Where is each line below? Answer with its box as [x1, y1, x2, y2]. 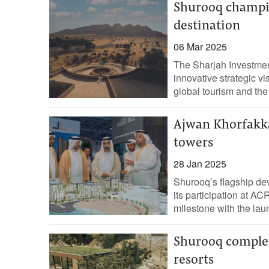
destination [173, 20, 240, 33]
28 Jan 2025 [173, 157, 226, 171]
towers [173, 137, 213, 150]
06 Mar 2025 [173, 40, 227, 53]
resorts [173, 254, 214, 267]
